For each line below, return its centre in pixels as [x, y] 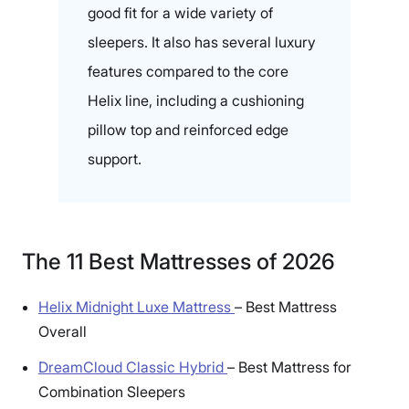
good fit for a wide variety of [180, 13]
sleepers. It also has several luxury [202, 42]
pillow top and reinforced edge [188, 130]
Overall [63, 331]
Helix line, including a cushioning [196, 100]
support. [115, 159]
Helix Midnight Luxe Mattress [136, 306]
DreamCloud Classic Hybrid [133, 367]
